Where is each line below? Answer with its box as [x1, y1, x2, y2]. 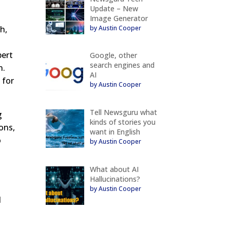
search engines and [89, 60, 155, 70]
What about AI [89, 164, 139, 174]
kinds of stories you [89, 117, 156, 127]
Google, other [89, 50, 137, 61]
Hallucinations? [89, 174, 140, 184]
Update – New [89, 3, 138, 13]
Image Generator [89, 13, 148, 23]
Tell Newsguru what [89, 107, 157, 118]
